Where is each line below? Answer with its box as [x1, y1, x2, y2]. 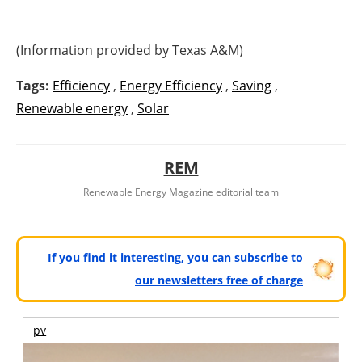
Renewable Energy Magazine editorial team [83, 185, 279, 200]
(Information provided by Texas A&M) [16, 41, 243, 60]
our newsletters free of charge [135, 272, 303, 288]
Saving [232, 77, 271, 95]
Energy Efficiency [120, 77, 222, 95]
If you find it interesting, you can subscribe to [48, 250, 303, 266]
